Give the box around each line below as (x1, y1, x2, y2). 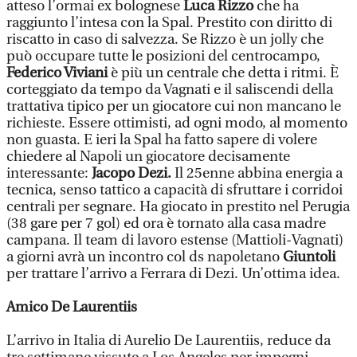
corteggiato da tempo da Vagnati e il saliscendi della (6, 81, 333, 98)
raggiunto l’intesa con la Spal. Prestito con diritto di (6, 14, 332, 31)
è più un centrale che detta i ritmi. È (108, 65, 339, 81)
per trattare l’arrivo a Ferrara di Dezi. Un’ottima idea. (6, 265, 340, 282)
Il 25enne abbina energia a (171, 165, 343, 182)
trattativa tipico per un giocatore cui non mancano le (6, 98, 341, 115)
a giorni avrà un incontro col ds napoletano (6, 249, 283, 265)
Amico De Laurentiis (6, 299, 137, 316)
